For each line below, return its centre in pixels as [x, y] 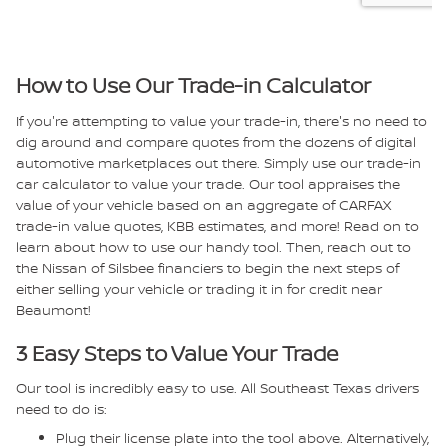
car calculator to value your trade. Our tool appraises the [208, 183]
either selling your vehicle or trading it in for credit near [199, 288]
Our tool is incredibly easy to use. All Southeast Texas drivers [217, 387]
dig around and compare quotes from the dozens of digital [216, 141]
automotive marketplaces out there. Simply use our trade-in [218, 162]
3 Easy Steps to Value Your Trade [177, 353]
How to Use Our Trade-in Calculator [193, 85]
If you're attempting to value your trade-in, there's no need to [221, 120]
